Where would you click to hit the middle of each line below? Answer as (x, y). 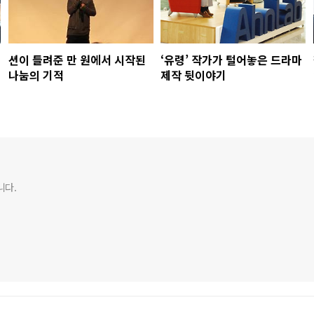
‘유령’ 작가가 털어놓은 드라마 (232, 59)
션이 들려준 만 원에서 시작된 (77, 59)
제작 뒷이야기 (194, 75)
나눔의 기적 (36, 75)
